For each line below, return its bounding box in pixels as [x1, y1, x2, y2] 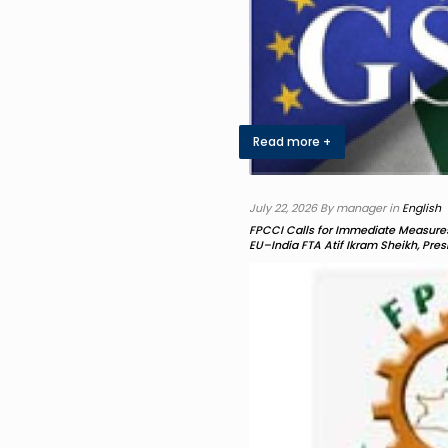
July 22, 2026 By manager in [249, 200, 402, 216]
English [402, 200, 441, 216]
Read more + [253, 133, 331, 150]
